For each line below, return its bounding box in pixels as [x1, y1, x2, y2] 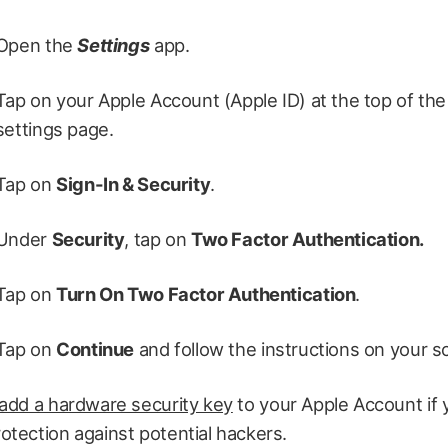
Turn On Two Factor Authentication [56, 283, 356, 306]
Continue [56, 338, 135, 361]
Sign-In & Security [56, 173, 211, 196]
